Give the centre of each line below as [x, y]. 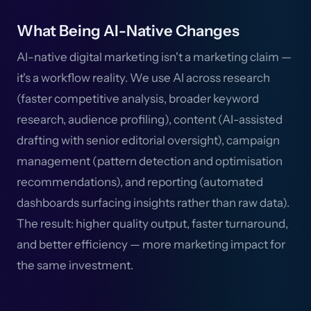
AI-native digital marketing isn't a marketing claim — [154, 57]
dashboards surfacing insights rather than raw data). [153, 203]
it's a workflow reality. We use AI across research [143, 78]
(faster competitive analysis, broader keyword [138, 99]
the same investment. [75, 265]
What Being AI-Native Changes [128, 31]
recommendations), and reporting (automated [140, 182]
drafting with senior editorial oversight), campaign [148, 140]
